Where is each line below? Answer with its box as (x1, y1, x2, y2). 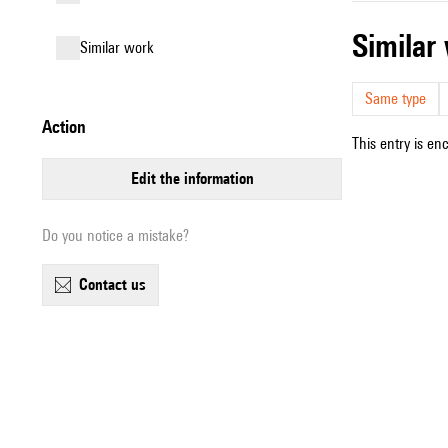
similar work (88, 38, 154, 57)
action (52, 116, 86, 137)
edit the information (138, 169, 254, 188)
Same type (365, 89, 426, 108)
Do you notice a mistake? (42, 226, 189, 245)
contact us (88, 275, 146, 294)
